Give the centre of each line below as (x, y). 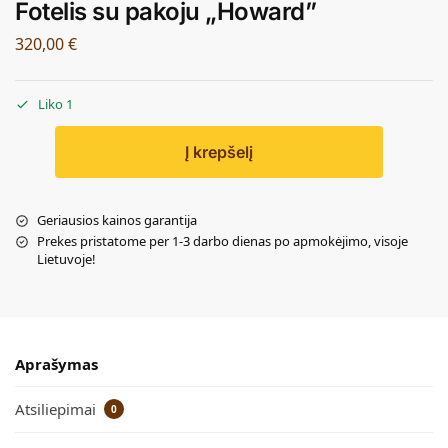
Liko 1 (55, 104)
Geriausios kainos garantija (117, 220)
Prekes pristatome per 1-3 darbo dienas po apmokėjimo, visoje (222, 241)
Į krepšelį (219, 152)
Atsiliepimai (57, 409)
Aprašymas (56, 363)
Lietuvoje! (66, 259)
